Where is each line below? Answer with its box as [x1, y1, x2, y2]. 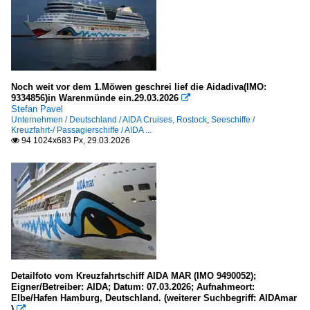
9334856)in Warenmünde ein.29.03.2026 [11, 92, 179, 103]
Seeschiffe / [211, 114, 255, 125]
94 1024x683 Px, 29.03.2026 [19, 135, 130, 145]
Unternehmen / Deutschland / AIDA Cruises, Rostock [11, 114, 207, 125]
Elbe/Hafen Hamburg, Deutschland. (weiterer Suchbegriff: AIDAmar [11, 292, 297, 303]
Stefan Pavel [11, 103, 63, 114]
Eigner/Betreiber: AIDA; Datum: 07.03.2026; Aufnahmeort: [11, 281, 255, 292]
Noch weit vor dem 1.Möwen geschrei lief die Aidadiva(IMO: [11, 81, 266, 92]
